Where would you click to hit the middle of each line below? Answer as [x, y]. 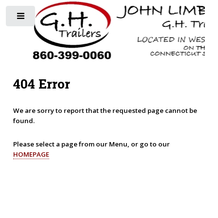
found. [24, 120]
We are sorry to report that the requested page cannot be [105, 110]
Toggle [53, 18]
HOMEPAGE [31, 154]
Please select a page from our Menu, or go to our [91, 144]
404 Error [41, 84]
